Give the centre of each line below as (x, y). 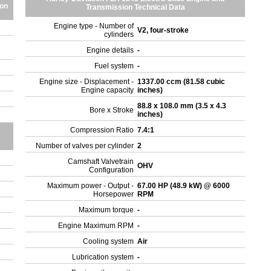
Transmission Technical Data (135, 7)
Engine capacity (108, 90)
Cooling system (109, 241)
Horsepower (114, 194)
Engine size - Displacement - (87, 82)
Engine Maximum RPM (96, 226)
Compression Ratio (102, 130)
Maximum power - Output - (91, 186)
